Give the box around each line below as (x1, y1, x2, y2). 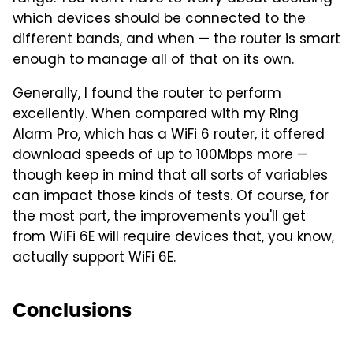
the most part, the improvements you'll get (13, 206, 306, 229)
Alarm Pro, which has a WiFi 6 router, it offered (13, 124, 325, 147)
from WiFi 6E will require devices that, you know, (13, 227, 334, 250)
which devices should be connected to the (13, 9, 306, 32)
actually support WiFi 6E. (13, 247, 176, 270)
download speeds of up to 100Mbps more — (13, 145, 308, 168)
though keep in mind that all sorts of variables (13, 165, 328, 188)
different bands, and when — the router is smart (13, 29, 340, 52)
